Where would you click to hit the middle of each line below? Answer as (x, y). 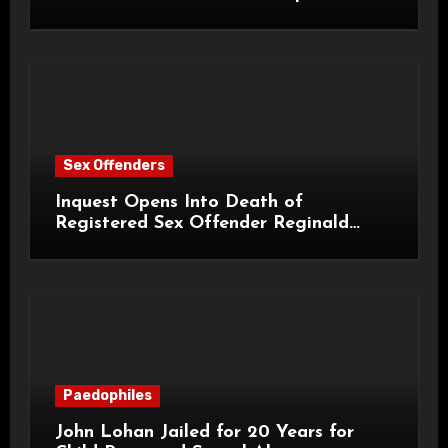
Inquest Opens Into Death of (178, 203)
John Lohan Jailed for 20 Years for (204, 433)
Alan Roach (103, 245)
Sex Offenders (113, 166)
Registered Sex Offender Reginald (201, 224)
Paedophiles (107, 396)
